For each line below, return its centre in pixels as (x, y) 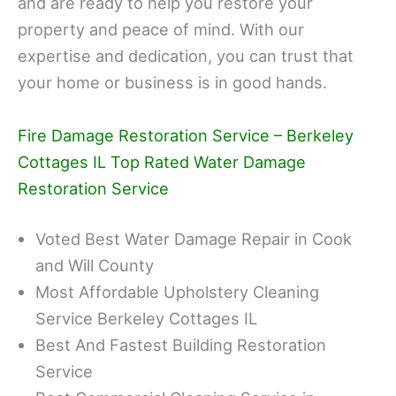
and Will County (95, 265)
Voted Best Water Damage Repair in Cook (194, 239)
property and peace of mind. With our (161, 30)
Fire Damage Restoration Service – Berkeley (186, 135)
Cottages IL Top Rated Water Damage (162, 161)
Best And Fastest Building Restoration (181, 345)
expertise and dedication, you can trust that (186, 56)
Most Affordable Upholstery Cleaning (177, 292)
